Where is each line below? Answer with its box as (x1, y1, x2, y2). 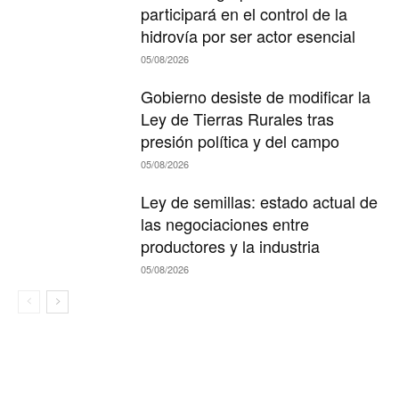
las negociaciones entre (141, 212, 310, 236)
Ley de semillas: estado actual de (141, 190, 379, 214)
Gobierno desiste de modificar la (141, 85, 371, 109)
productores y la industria (141, 234, 321, 258)
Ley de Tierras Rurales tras (141, 107, 335, 131)
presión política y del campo (141, 129, 340, 153)
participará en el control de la (141, 2, 348, 26)
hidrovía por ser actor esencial (141, 24, 356, 48)
